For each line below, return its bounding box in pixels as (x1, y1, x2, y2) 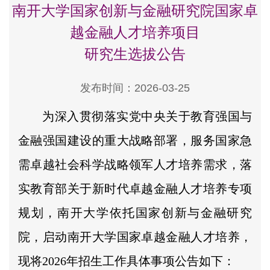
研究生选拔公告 (84, 46, 186, 63)
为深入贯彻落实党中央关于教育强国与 (42, 109, 252, 123)
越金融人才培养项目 (70, 24, 200, 41)
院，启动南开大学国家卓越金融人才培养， (18, 230, 252, 243)
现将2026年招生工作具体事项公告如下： (18, 254, 235, 268)
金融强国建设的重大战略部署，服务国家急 (18, 133, 252, 147)
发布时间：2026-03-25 (80, 81, 190, 94)
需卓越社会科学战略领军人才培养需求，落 (18, 157, 252, 171)
